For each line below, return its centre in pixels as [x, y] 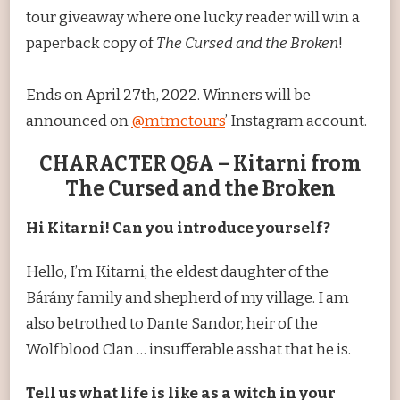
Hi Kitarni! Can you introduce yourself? [178, 229]
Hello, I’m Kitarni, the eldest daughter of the [177, 272]
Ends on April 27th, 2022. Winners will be [168, 96]
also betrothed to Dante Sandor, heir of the [172, 324]
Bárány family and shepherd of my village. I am [187, 298]
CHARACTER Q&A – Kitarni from [200, 164]
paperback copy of [91, 44]
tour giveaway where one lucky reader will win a [193, 18]
